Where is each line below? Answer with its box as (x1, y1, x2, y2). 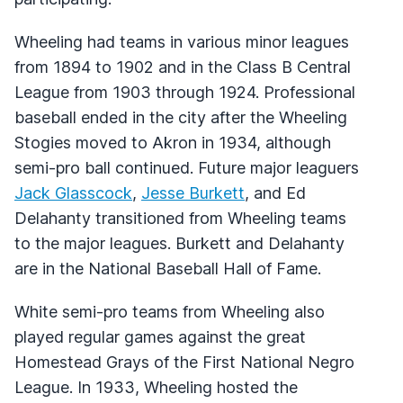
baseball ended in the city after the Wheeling (14, 107, 347, 127)
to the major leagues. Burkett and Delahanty (14, 233, 345, 253)
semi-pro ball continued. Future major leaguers (14, 157, 359, 177)
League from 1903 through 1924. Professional (14, 82, 355, 102)
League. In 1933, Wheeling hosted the (14, 377, 298, 397)
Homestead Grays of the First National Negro (14, 352, 354, 372)
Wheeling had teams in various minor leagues (14, 31, 349, 51)
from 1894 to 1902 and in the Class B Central (14, 57, 351, 76)
